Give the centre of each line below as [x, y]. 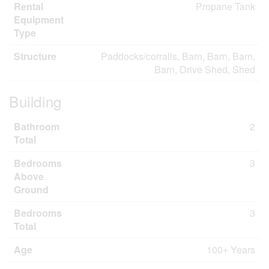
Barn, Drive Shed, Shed [205, 69]
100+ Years [231, 249]
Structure [35, 56]
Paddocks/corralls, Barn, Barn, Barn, [178, 56]
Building [35, 101]
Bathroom [37, 126]
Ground [31, 189]
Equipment [39, 20]
